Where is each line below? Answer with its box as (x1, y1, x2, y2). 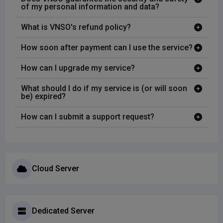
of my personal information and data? (21, 2, 159, 12)
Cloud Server (32, 163, 79, 173)
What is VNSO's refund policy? (21, 22, 131, 32)
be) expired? (21, 92, 66, 102)
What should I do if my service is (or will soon (21, 84, 187, 94)
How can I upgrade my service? (21, 63, 135, 73)
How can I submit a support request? (21, 112, 154, 122)
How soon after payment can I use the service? (21, 43, 193, 53)
